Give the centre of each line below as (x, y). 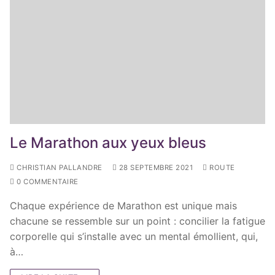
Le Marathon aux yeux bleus (108, 142)
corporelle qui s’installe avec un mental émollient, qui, (134, 236)
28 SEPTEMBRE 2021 (156, 167)
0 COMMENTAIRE (46, 181)
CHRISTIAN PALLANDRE (58, 167)
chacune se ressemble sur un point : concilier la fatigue (137, 221)
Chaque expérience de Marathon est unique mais (123, 205)
